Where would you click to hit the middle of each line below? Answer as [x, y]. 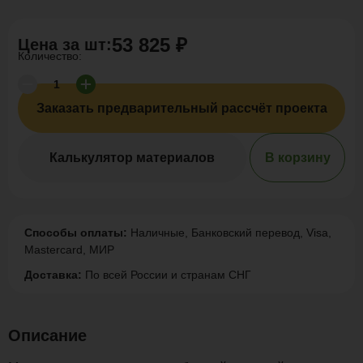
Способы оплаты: [76, 233]
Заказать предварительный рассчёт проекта [181, 108]
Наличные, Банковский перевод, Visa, [229, 233]
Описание [47, 335]
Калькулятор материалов [132, 157]
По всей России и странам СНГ [167, 275]
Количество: [50, 56]
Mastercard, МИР [69, 250]
